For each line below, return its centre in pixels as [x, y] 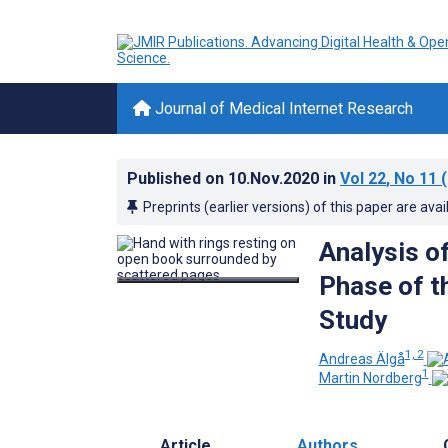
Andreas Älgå [361, 358]
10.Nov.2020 [275, 178]
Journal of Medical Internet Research [282, 108]
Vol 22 [363, 178]
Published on [177, 178]
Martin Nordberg [370, 378]
